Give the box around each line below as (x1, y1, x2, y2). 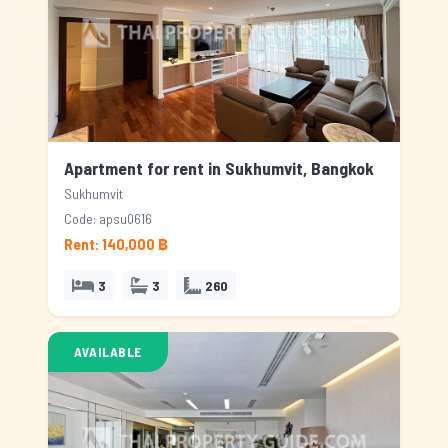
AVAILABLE (74, 343, 142, 360)
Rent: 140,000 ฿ (64, 235, 168, 253)
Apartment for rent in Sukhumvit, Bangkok (64, 157, 374, 179)
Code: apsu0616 (64, 210, 152, 227)
